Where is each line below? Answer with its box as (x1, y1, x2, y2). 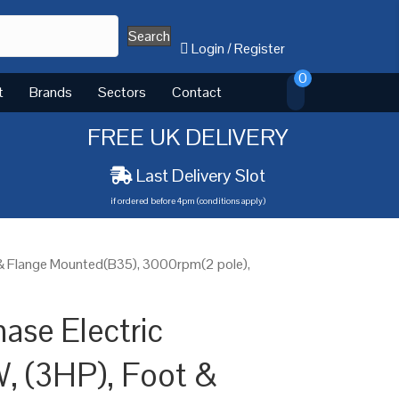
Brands (29, 82, 72, 102)
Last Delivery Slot (135, 163, 265, 187)
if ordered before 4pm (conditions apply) (110, 194, 265, 207)
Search (128, 27, 171, 46)
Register (234, 38, 286, 58)
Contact (172, 82, 222, 102)
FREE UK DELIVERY (86, 121, 289, 152)
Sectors (98, 82, 146, 102)
